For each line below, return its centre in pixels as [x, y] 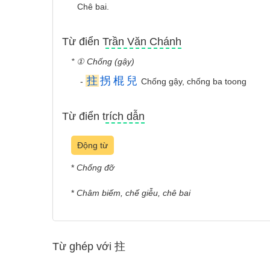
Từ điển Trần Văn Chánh [122, 42]
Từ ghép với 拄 [89, 246]
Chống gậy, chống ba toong [193, 81]
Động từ [93, 145]
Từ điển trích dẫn [103, 116]
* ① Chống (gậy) [103, 61]
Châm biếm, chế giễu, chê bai [133, 193]
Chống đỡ [95, 168]
